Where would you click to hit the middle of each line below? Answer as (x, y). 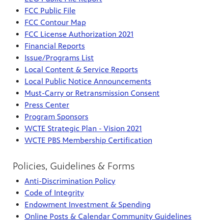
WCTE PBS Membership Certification (88, 140)
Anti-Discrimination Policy (70, 181)
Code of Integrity (54, 192)
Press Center (47, 105)
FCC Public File (50, 11)
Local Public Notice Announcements (88, 82)
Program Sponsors (56, 117)
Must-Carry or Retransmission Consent (92, 93)
